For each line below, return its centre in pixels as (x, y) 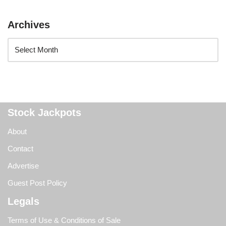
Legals (23, 202)
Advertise (23, 166)
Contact (20, 149)
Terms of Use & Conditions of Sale (64, 220)
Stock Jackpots (44, 113)
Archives (29, 25)
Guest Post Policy (37, 183)
